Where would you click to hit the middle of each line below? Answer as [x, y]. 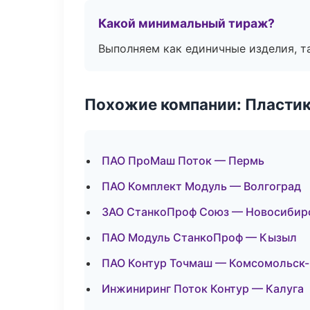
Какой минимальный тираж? [186, 23]
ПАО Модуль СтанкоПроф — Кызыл [199, 237]
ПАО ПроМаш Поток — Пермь [183, 161]
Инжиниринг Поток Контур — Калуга [203, 289]
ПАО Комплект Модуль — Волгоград [201, 186]
